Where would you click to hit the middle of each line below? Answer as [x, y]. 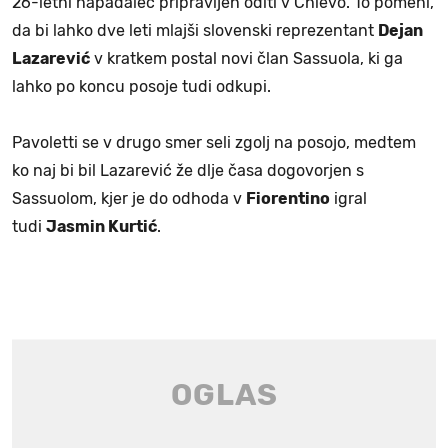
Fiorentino [288, 199]
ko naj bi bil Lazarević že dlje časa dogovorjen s [188, 171]
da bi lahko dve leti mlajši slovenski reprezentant [195, 31]
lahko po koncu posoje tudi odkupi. [141, 87]
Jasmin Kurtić [101, 227]
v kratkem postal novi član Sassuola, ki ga [246, 59]
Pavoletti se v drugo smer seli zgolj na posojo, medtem [214, 143]
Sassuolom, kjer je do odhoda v [129, 199]
